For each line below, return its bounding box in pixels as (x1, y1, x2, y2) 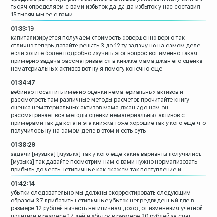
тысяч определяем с (11, 3, 69, 11)
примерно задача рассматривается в (11, 58, 116, 65)
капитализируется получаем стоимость (11, 34, 121, 42)
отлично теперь (11, 42, 54, 49)
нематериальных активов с (110, 112, 185, 119)
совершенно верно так (122, 34, 185, 42)
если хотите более (11, 50, 62, 57)
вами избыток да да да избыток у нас (70, 3, 173, 11)
